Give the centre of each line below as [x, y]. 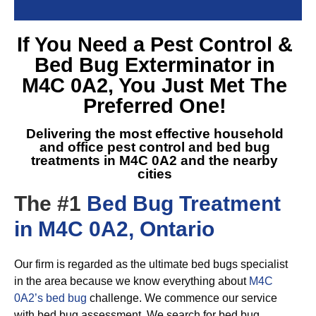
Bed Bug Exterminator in [154, 65]
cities [154, 174]
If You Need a [83, 44]
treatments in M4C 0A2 [104, 160]
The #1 [50, 203]
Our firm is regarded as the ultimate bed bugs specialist [151, 264]
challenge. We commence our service [182, 298]
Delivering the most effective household [154, 134]
